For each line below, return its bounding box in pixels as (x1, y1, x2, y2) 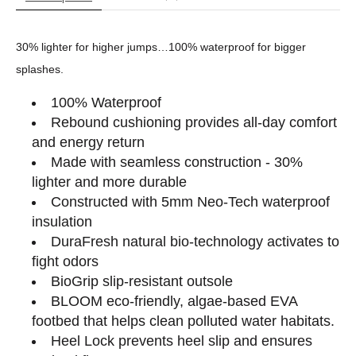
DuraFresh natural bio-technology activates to (50, 233, 339, 250)
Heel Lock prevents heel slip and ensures (50, 332, 312, 349)
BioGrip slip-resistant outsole (50, 273, 233, 289)
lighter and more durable (31, 173, 187, 190)
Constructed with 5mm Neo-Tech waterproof (50, 193, 330, 210)
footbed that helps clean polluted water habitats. (31, 312, 335, 329)
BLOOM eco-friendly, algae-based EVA (50, 292, 297, 309)
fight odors (31, 253, 99, 269)
